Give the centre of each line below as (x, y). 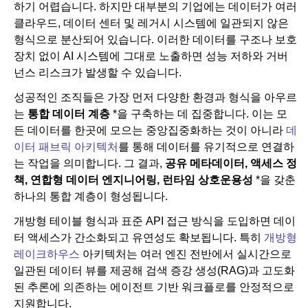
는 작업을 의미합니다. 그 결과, (89, 164)
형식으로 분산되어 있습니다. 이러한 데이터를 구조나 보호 (155, 40)
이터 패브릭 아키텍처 (66, 147)
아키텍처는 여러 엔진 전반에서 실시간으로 (187, 254)
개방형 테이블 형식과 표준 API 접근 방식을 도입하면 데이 (155, 221)
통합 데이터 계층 (69, 114)
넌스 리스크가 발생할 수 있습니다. (98, 73)
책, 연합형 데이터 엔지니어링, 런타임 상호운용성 (133, 180)
